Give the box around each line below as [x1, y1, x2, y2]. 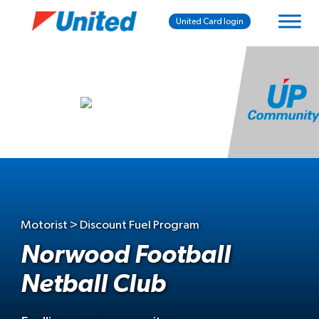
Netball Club [21, 271, 166, 297]
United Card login [176, 17, 244, 26]
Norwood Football [21, 242, 231, 268]
